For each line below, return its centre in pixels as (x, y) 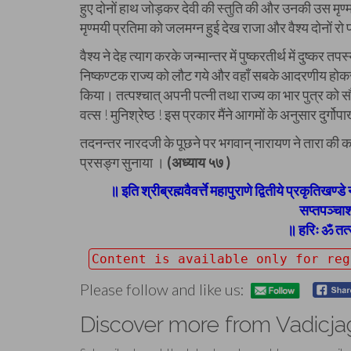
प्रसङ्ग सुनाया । (123, 162)
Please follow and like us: (162, 289)
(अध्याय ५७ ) (199, 162)
